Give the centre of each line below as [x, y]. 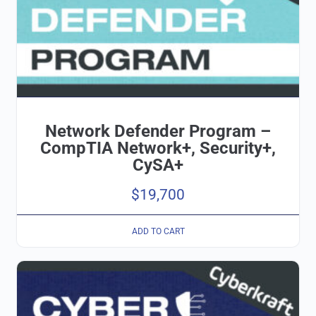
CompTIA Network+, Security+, [158, 148]
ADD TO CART [158, 231]
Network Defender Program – [158, 131]
